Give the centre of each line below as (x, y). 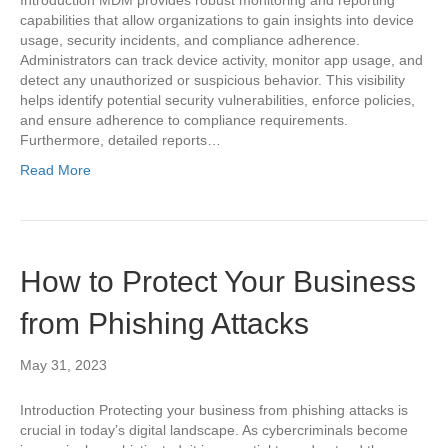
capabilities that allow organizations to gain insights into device (217, 20)
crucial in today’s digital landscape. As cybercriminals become (214, 430)
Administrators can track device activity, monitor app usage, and (221, 60)
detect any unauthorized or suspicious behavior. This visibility (212, 80)
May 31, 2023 (63, 365)
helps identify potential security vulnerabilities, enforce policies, (217, 100)
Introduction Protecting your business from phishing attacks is (214, 410)
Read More (55, 170)
